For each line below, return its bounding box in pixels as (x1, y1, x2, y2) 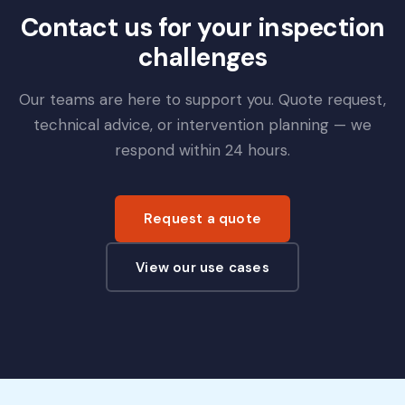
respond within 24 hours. (115, 140, 290, 160)
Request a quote (144, 210, 261, 228)
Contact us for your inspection (20, 11, 385, 44)
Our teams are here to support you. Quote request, (19, 89, 386, 109)
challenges (137, 41, 268, 74)
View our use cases (136, 258, 269, 277)
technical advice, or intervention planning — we (33, 115, 372, 135)
